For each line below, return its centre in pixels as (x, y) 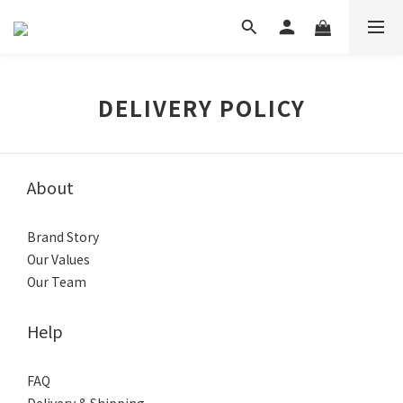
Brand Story (63, 237)
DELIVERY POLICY (201, 107)
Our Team (57, 282)
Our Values (58, 259)
